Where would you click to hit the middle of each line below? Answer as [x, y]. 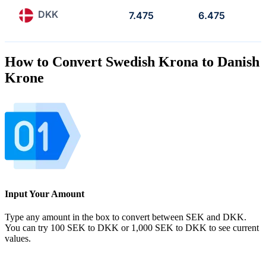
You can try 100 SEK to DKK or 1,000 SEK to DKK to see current [132, 228]
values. [18, 239]
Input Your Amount [45, 194]
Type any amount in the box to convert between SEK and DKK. [126, 217]
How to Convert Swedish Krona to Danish [132, 61]
